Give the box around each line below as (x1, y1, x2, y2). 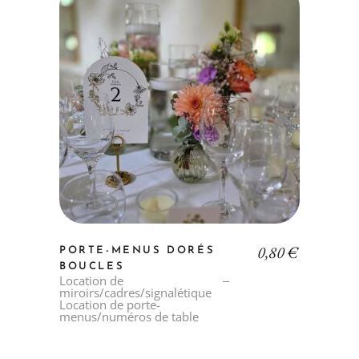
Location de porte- (59, 296, 160, 313)
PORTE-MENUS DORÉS (59, 245, 216, 256)
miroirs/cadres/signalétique (59, 284, 212, 301)
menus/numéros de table (59, 309, 199, 325)
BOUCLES (59, 261, 125, 272)
